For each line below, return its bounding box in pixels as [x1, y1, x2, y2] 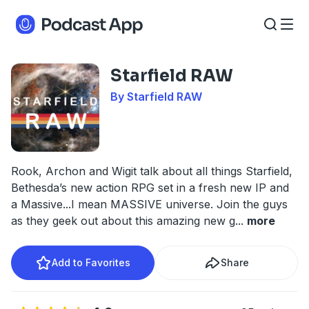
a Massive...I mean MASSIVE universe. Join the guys [11, 197, 288, 211]
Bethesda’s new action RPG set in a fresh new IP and [11, 181, 289, 195]
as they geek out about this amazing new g [11, 214, 235, 228]
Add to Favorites [52, 257, 130, 268]
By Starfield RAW [110, 90, 202, 103]
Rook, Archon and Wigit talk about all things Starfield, [11, 164, 292, 178]
